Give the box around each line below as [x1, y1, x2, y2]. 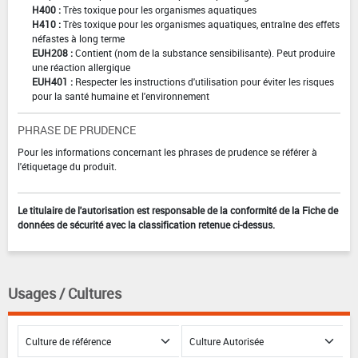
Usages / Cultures [8, 283, 121, 303]
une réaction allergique [32, 60, 130, 74]
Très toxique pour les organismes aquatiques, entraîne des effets [63, 17, 340, 30]
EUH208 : [32, 46, 73, 59]
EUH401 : [32, 74, 73, 88]
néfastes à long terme [32, 31, 125, 45]
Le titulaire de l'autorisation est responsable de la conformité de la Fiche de [18, 203, 338, 217]
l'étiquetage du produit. [18, 159, 117, 173]
